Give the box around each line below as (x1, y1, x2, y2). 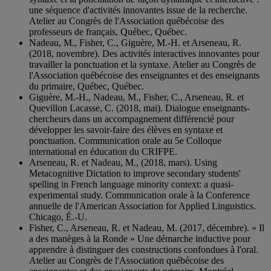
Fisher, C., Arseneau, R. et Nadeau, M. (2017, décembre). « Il (29, 223, 264, 233)
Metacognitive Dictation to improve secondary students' (29, 168, 241, 179)
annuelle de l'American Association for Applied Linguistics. (29, 201, 256, 212)
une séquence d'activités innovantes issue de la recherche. (29, 5, 247, 16)
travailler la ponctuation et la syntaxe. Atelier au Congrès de (29, 59, 256, 70)
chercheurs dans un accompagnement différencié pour (29, 114, 234, 125)
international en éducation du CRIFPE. (29, 146, 177, 157)
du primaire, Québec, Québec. (29, 81, 144, 92)
